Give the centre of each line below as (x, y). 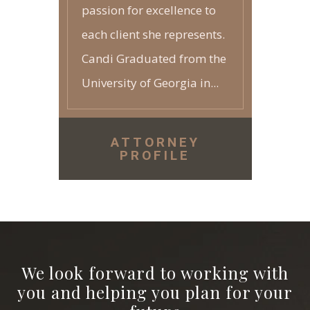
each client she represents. (153, 34)
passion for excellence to (148, 10)
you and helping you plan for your (155, 292)
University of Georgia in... (150, 83)
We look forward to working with (155, 273)
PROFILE (155, 155)
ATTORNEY (155, 142)
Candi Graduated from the (154, 58)
